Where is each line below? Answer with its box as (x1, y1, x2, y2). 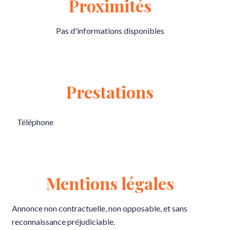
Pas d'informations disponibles (55, 26, 164, 35)
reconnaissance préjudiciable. (12, 217, 115, 226)
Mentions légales (46, 172, 174, 194)
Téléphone (17, 117, 53, 127)
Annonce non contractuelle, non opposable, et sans (12, 203, 187, 213)
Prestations (66, 81, 154, 103)
